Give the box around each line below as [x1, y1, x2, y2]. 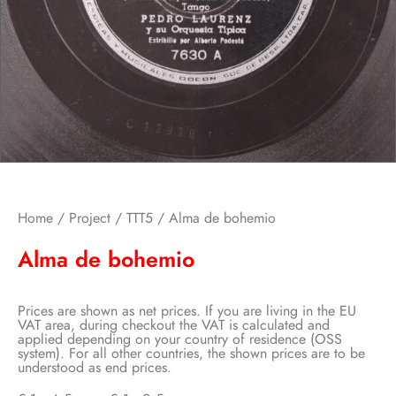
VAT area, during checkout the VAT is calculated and [18, 314, 330, 335]
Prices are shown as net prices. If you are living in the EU [18, 300, 356, 321]
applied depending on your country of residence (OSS [18, 328, 342, 349]
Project [69, 208, 110, 229]
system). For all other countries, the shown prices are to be [18, 342, 365, 363]
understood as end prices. [18, 356, 171, 377]
